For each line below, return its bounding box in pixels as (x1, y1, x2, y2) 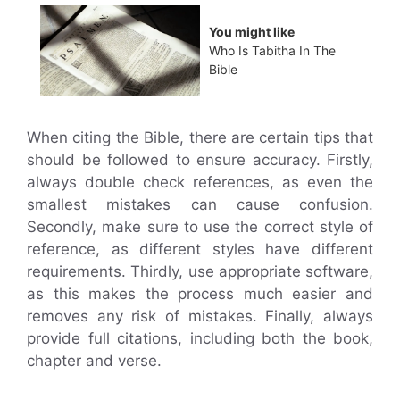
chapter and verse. (27, 351, 162, 370)
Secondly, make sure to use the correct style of (27, 217, 373, 236)
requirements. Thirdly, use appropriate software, (27, 262, 373, 280)
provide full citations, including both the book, (27, 329, 373, 347)
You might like (209, 23, 295, 39)
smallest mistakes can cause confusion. (27, 195, 373, 213)
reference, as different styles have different (27, 239, 373, 258)
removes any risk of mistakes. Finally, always (27, 306, 373, 325)
